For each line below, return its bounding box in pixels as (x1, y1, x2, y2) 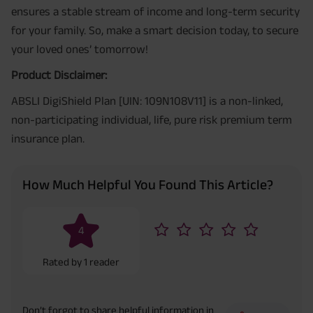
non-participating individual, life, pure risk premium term (11, 113, 292, 126)
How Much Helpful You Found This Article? (22, 176, 273, 192)
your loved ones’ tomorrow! (11, 43, 148, 56)
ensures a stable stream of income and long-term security (11, 5, 300, 18)
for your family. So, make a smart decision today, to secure (11, 24, 298, 37)
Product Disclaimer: (11, 68, 107, 82)
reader (89, 255, 119, 268)
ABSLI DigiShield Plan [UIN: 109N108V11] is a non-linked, (11, 94, 283, 108)
